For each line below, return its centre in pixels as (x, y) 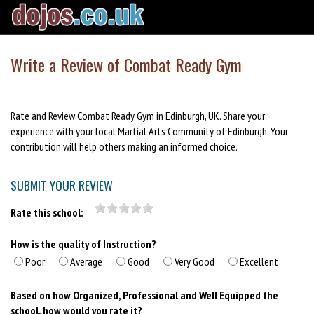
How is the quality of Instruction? (83, 244)
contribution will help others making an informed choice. (124, 146)
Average (86, 262)
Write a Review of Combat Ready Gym (126, 65)
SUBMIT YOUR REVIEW (62, 185)
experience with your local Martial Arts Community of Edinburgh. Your (149, 131)
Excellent (259, 262)
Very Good (194, 262)
